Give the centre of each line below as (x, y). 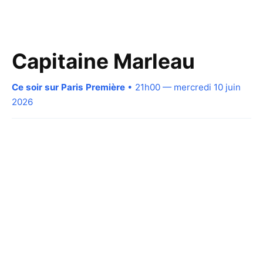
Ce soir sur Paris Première (68, 87)
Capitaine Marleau (103, 61)
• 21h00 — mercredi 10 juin (183, 87)
